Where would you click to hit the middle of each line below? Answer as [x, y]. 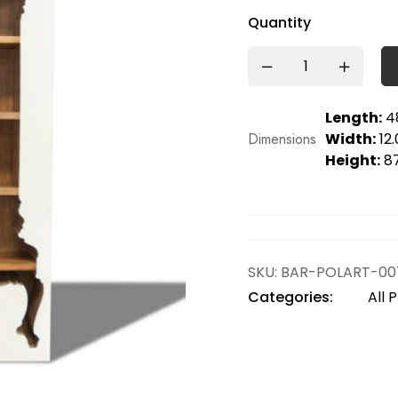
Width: [350, 139]
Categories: [291, 297]
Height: [353, 160]
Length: [354, 118]
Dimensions [282, 139]
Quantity [279, 23]
